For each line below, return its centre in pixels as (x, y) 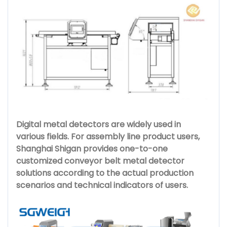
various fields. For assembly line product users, (108, 136)
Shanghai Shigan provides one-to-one (92, 148)
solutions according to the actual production (105, 173)
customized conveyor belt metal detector (100, 161)
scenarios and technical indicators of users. (102, 185)
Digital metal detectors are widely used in (99, 124)
